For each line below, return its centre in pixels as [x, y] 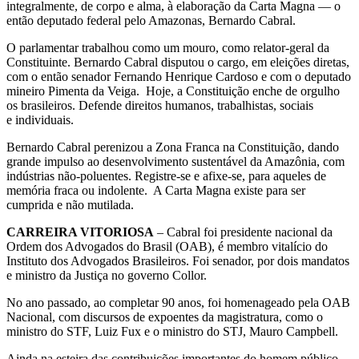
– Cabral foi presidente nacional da [243, 232]
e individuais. [40, 119]
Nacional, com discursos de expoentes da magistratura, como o [165, 317]
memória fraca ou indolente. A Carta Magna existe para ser [156, 190]
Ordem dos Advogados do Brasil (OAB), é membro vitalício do [167, 246]
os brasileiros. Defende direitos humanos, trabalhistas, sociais [160, 105]
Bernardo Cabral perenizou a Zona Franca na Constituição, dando [173, 147]
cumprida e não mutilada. [70, 204]
